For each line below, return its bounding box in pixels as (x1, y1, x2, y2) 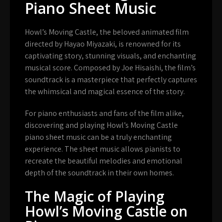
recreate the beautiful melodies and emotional (25, 155, 182, 166)
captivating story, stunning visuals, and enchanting (25, 50, 196, 61)
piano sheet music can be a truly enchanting (25, 131, 172, 142)
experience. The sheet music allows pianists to (25, 143, 180, 154)
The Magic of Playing (25, 186, 165, 206)
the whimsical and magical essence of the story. (25, 86, 185, 97)
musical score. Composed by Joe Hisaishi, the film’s (25, 62, 196, 73)
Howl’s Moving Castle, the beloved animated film (25, 26, 189, 37)
